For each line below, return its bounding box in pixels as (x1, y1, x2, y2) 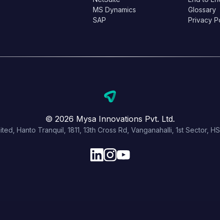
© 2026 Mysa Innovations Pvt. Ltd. (45, 113, 175, 124)
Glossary (188, 5, 216, 14)
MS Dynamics (93, 5, 137, 14)
